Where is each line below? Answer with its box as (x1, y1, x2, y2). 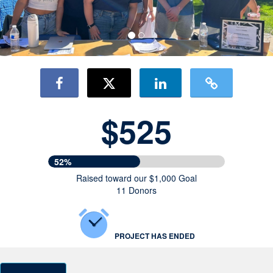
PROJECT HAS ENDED (114, 230, 195, 241)
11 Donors (116, 184, 157, 196)
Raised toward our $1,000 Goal (76, 172, 197, 184)
